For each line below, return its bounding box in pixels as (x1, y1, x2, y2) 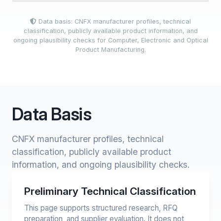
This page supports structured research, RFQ (24, 203, 178, 213)
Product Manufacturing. (75, 46, 146, 53)
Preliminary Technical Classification (24, 185, 196, 197)
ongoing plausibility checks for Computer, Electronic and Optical (13, 37, 208, 44)
